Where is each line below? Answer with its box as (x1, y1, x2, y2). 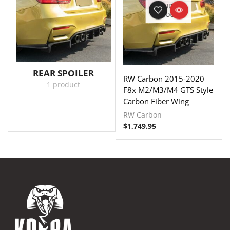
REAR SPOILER (33, 67, 94, 80)
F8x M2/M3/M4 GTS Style (123, 84, 213, 95)
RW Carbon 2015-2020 (123, 73, 204, 84)
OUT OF (162, 2, 183, 10)
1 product (47, 79, 80, 89)
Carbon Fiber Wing (123, 95, 189, 106)
